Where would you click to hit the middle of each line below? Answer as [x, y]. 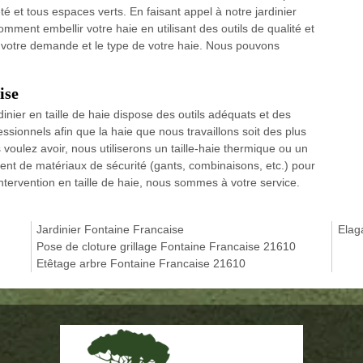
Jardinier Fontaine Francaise [111, 229]
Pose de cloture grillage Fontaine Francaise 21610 [167, 246]
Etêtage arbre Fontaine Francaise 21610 [141, 263]
